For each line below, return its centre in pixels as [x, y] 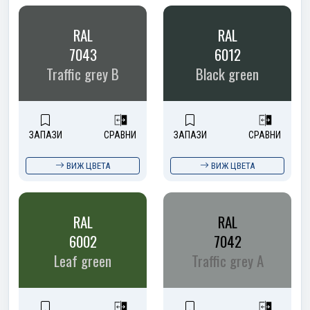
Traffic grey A [227, 260]
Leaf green [83, 260]
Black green [227, 73]
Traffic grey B [83, 73]
